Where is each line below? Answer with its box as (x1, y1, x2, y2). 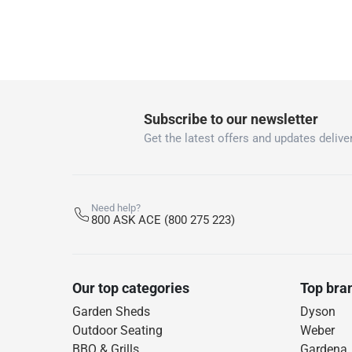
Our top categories (72, 280, 189, 297)
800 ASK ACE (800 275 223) (91, 213, 235, 228)
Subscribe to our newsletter (143, 110, 318, 127)
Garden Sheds (72, 304, 150, 320)
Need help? (91, 202, 141, 214)
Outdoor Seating (72, 323, 163, 339)
